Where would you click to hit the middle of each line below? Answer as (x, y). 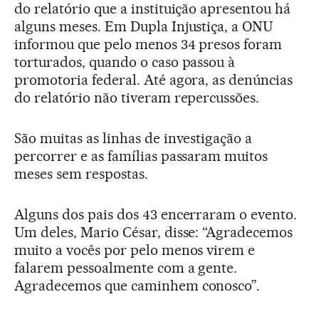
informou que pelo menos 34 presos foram (148, 45)
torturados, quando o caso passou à (125, 62)
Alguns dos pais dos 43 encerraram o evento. (156, 215)
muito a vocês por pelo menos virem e (135, 250)
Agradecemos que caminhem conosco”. (137, 286)
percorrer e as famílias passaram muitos (141, 156)
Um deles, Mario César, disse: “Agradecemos (154, 232)
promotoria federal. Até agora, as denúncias (154, 80)
